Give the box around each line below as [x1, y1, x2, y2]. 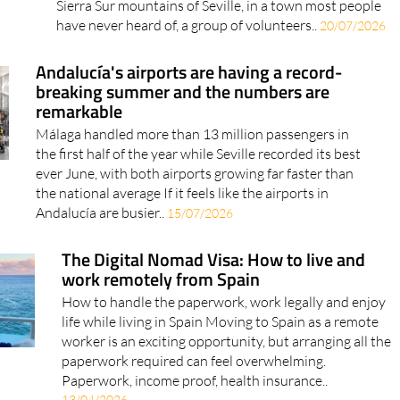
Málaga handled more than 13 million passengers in [36, 158, 350, 177]
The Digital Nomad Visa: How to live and [61, 279, 365, 307]
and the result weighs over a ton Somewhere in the [56, 10, 364, 29]
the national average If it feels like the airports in [36, 217, 329, 236]
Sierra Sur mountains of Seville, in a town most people [56, 29, 382, 48]
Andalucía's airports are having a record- [36, 91, 343, 120]
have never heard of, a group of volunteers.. [56, 49, 321, 68]
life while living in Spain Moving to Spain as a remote [61, 346, 379, 364]
